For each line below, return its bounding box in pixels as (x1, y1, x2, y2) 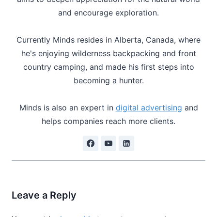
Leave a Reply (12, 189, 77, 201)
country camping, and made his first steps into (23, 62, 194, 72)
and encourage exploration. (58, 7, 159, 17)
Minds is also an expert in (19, 102, 116, 112)
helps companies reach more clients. (42, 116, 175, 126)
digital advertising (115, 102, 182, 112)
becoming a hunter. (73, 75, 144, 85)
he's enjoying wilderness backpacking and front (21, 48, 196, 58)
